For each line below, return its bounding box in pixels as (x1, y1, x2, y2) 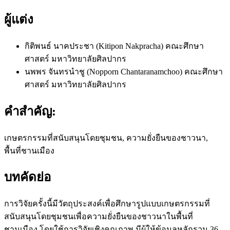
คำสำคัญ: (4, 104, 56, 118)
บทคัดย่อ (4, 170, 51, 184)
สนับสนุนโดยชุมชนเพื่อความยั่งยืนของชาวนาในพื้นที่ (4, 212, 193, 221)
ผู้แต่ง (4, 12, 33, 26)
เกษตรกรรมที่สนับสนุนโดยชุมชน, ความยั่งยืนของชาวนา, (4, 133, 208, 142)
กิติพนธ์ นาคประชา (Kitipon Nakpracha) (25, 41, 165, 50)
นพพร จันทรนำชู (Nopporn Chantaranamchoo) (25, 67, 184, 76)
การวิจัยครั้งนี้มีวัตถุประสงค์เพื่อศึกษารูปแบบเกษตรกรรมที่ (4, 199, 210, 208)
